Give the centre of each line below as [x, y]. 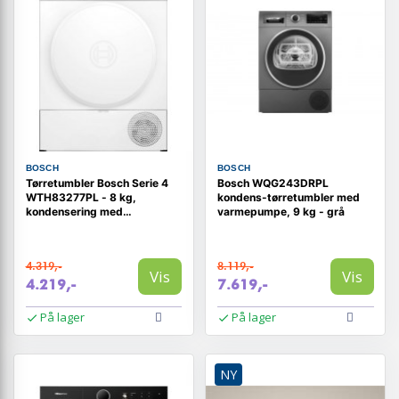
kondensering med [74, 211]
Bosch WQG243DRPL [273, 183]
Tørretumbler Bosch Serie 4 [97, 183]
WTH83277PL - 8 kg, [81, 197]
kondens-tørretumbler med [288, 197]
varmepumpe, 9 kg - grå [281, 211]
